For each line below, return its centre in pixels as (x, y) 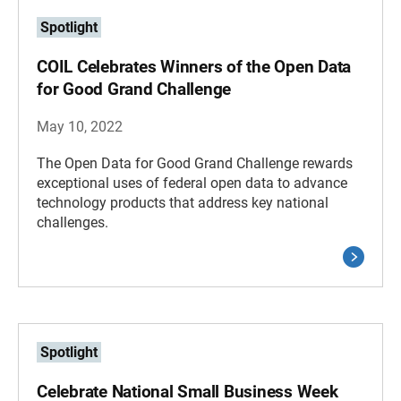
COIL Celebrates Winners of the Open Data (194, 67)
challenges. (73, 222)
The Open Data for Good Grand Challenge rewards (195, 163)
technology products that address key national (183, 203)
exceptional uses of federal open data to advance (192, 183)
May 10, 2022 (80, 127)
